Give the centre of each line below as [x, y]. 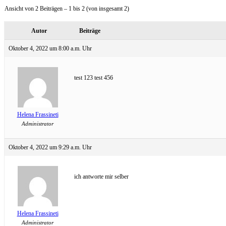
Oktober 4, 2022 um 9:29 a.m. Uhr [50, 147]
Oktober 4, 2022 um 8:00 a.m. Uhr [50, 48]
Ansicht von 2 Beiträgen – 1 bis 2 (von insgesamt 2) [67, 9]
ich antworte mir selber [101, 177]
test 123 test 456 [94, 78]
